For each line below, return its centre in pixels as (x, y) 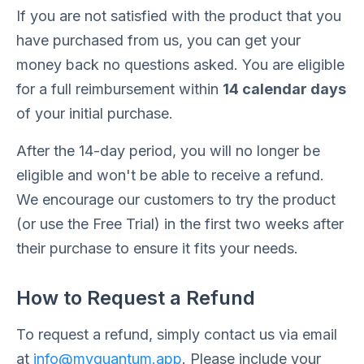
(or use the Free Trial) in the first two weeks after (180, 224)
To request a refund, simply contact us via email (177, 334)
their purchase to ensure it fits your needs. (157, 248)
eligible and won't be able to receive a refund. (170, 175)
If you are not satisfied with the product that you (179, 16)
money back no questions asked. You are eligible (180, 65)
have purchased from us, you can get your (158, 40)
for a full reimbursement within (119, 89)
